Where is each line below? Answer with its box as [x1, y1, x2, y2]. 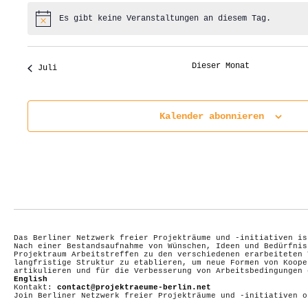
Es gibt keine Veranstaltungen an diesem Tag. [58, 14, 271, 24]
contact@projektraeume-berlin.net [57, 283, 211, 292]
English [14, 275, 47, 284]
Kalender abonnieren [159, 111, 264, 122]
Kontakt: [14, 283, 57, 292]
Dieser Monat [191, 61, 250, 71]
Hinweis [34, 18, 69, 28]
